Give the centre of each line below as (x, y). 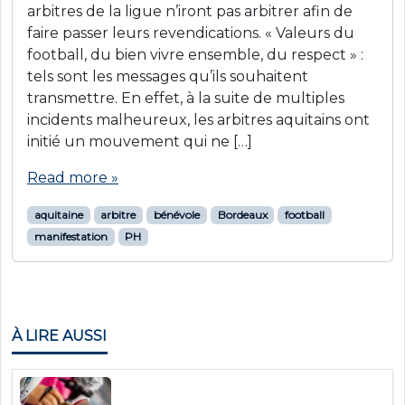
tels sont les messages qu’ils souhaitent (168, 77)
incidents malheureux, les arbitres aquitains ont (198, 120)
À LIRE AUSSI (59, 336)
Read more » (73, 178)
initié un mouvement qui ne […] (140, 142)
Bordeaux (242, 215)
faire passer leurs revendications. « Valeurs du (191, 33)
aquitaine (58, 215)
